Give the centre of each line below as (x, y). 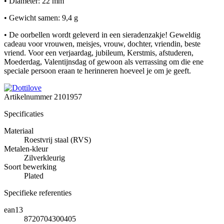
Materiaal (19, 131)
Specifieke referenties (38, 193)
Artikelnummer (29, 97)
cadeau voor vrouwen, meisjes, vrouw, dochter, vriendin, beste (102, 44)
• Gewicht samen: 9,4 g (41, 18)
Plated (34, 176)
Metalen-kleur (26, 149)
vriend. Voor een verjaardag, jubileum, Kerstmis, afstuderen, (99, 53)
